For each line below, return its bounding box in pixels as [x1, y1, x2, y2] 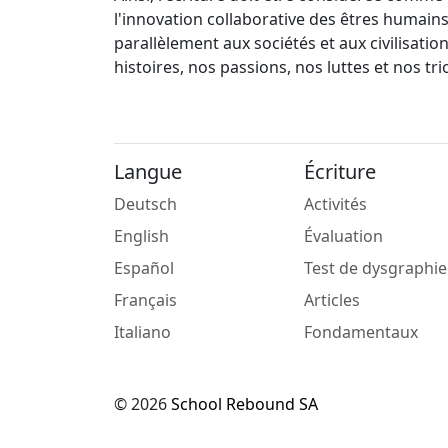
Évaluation [304, 225, 383, 248]
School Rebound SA [171, 393, 318, 416]
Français [114, 289, 177, 312]
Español [114, 257, 174, 280]
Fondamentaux [304, 321, 418, 344]
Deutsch [114, 193, 177, 216]
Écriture [304, 158, 376, 186]
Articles [304, 289, 360, 312]
